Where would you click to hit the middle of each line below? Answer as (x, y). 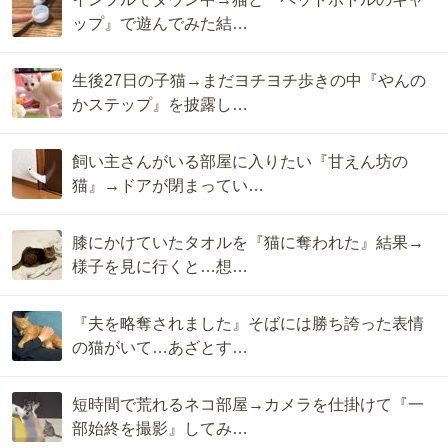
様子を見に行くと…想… (160, 267)
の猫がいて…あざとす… (160, 348)
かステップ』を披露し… (160, 105)
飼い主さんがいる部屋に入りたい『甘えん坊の (240, 162)
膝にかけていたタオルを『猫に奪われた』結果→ (248, 243)
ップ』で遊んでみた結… (160, 24)
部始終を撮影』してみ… (160, 429)
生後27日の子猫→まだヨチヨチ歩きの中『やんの (249, 81)
